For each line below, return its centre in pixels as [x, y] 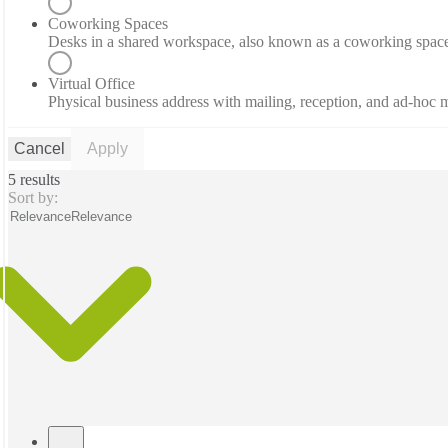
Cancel [39, 149]
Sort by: [33, 198]
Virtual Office [91, 84]
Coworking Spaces [108, 24]
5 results [34, 180]
